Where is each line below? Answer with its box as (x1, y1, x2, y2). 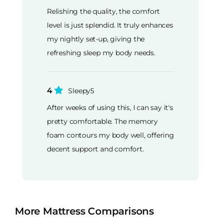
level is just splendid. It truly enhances (47, 20, 173, 30)
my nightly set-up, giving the (47, 34, 145, 43)
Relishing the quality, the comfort (47, 6, 160, 16)
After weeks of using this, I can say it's (47, 103, 173, 112)
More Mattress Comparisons (15, 205, 154, 218)
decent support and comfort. (47, 145, 144, 154)
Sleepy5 (68, 86, 94, 95)
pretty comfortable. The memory (47, 117, 158, 126)
